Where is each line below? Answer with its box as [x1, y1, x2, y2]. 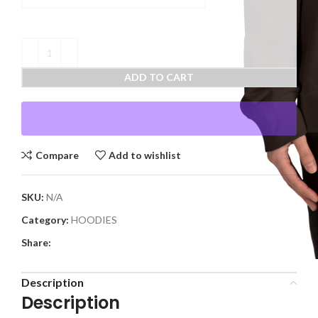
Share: [21, 236, 51, 249]
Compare [35, 148, 79, 161]
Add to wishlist [109, 148, 182, 161]
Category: [21, 214, 69, 226]
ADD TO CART [124, 71, 194, 84]
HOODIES [71, 214, 117, 226]
